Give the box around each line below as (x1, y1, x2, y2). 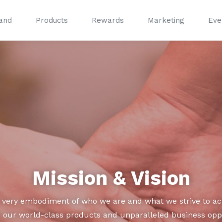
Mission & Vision (32, 166, 190, 190)
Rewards (92, 15, 124, 25)
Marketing (148, 15, 184, 25)
